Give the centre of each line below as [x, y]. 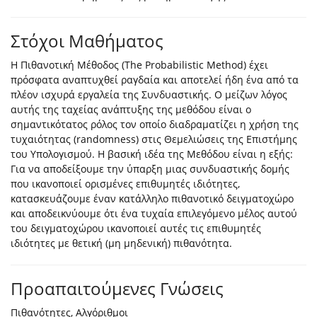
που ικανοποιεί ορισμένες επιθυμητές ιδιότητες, [125, 184]
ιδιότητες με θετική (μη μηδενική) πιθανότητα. [121, 243]
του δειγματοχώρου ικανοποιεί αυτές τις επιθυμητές [136, 229]
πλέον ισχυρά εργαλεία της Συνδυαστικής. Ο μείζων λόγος [149, 95]
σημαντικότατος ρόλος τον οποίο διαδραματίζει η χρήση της [155, 125]
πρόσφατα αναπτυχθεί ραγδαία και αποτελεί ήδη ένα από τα [155, 80]
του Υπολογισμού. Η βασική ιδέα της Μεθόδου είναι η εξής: [152, 154]
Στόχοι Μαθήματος [87, 41]
